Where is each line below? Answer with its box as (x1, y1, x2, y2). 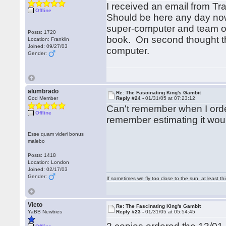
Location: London (28, 159, 70, 165)
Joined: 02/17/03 (28, 166, 68, 172)
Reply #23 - (116, 209, 146, 214)
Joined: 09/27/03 (28, 43, 68, 49)
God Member (28, 95, 59, 101)
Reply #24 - (116, 95, 146, 101)
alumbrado (28, 88, 59, 95)
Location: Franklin (28, 36, 70, 42)
